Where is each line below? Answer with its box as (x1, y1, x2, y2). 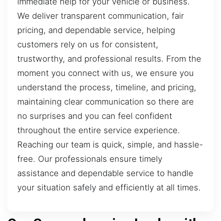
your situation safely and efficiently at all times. (17, 182, 201, 192)
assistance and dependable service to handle (17, 168, 193, 178)
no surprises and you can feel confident (17, 110, 172, 121)
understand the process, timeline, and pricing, (17, 82, 196, 92)
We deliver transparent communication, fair (17, 10, 184, 21)
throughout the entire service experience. (17, 125, 180, 135)
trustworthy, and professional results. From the (17, 53, 201, 64)
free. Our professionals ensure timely (17, 153, 162, 164)
